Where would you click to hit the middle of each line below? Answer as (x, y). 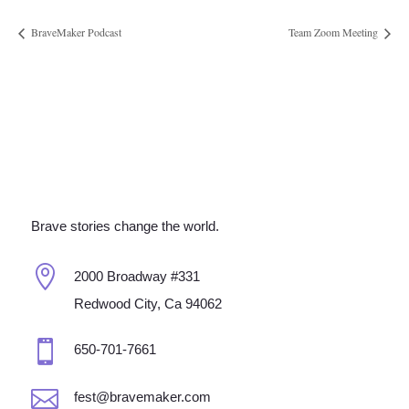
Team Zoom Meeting (335, 32)
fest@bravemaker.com (142, 397)
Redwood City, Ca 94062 (147, 304)
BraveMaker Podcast (75, 32)
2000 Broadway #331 (136, 277)
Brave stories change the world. (125, 226)
